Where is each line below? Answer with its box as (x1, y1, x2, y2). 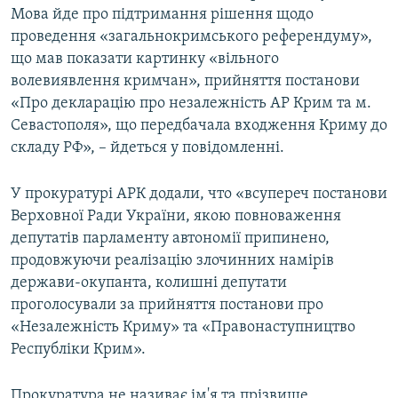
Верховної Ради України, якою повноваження (11, 208, 341, 226)
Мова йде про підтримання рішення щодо (11, 6, 314, 24)
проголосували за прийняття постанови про (11, 297, 323, 314)
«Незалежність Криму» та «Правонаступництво (11, 319, 355, 337)
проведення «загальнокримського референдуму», (11, 28, 372, 46)
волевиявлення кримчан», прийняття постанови (11, 73, 360, 91)
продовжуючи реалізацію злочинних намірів (11, 252, 334, 270)
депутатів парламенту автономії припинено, (11, 230, 330, 248)
